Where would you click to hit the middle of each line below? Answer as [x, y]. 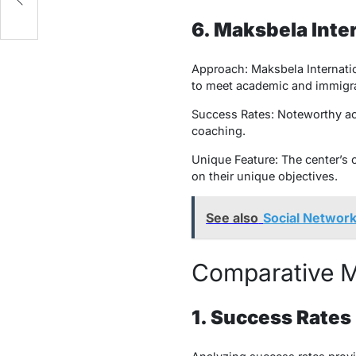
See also [232, 217]
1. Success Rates [271, 318]
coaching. [218, 131]
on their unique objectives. [264, 176]
